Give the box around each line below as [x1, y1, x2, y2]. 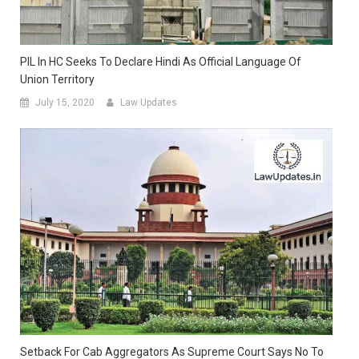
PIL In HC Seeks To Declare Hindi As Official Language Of [20, 54, 301, 68]
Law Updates [120, 96, 177, 108]
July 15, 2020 [35, 96, 95, 108]
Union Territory [20, 72, 95, 86]
